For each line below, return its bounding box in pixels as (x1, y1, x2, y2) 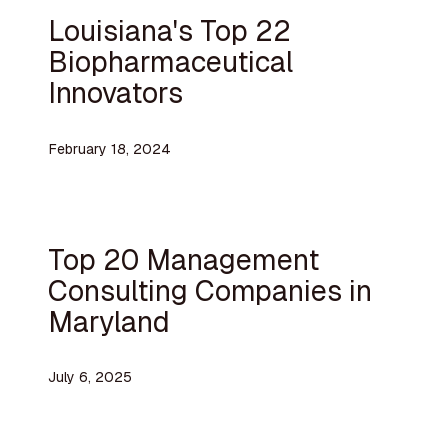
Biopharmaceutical (47, 43, 293, 81)
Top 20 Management (47, 240, 319, 278)
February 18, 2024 (47, 139, 171, 158)
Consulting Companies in (47, 271, 372, 309)
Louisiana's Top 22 (47, 12, 291, 50)
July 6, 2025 (47, 368, 132, 387)
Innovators (47, 74, 183, 112)
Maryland (47, 302, 170, 340)
